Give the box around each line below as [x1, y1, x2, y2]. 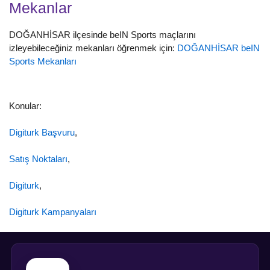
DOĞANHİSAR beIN [177, 43, 260, 54]
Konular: [9, 101, 44, 111]
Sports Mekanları [9, 56, 77, 67]
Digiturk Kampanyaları [9, 207, 96, 218]
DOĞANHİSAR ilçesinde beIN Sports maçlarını [9, 30, 196, 40]
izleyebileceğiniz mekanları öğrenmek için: [9, 43, 177, 54]
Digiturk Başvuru [9, 127, 75, 138]
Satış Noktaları [9, 154, 67, 165]
